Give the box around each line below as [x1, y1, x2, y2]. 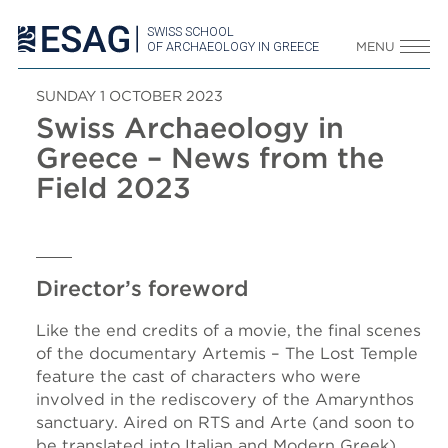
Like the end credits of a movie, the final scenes [36, 320, 421, 340]
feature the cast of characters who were [36, 366, 361, 386]
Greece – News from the [36, 140, 384, 175]
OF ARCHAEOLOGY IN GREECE [147, 39, 319, 54]
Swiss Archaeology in [36, 110, 344, 145]
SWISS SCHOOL [147, 24, 234, 39]
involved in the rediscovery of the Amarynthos [36, 389, 414, 409]
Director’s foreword [36, 275, 248, 301]
